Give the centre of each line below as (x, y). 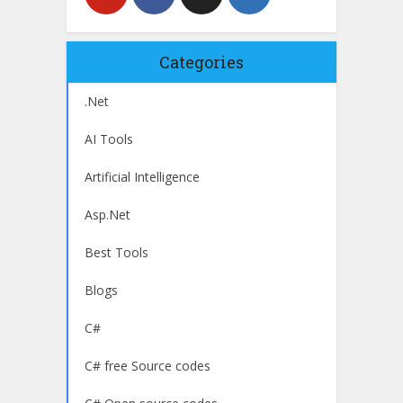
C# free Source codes (148, 365)
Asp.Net (107, 214)
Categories (201, 62)
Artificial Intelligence (142, 176)
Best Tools (116, 252)
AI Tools (109, 139)
